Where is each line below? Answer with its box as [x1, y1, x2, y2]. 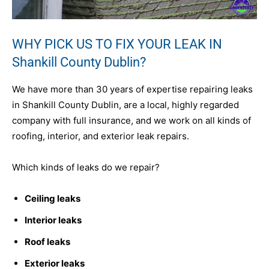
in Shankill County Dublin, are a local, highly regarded [12, 99, 239, 111]
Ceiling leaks [25, 193, 80, 205]
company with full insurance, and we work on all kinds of [12, 115, 251, 127]
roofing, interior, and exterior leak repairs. [12, 130, 189, 142]
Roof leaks [25, 236, 70, 248]
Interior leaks [25, 214, 82, 226]
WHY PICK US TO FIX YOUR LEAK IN [12, 37, 222, 52]
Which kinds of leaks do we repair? [12, 162, 160, 174]
